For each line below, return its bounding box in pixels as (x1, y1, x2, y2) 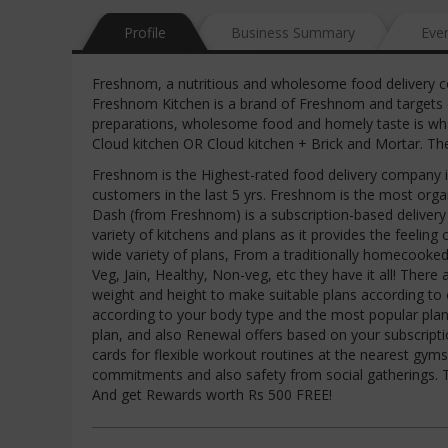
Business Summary (231, 23, 355, 42)
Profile (124, 23, 166, 42)
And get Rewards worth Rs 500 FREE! (92, 385, 340, 404)
